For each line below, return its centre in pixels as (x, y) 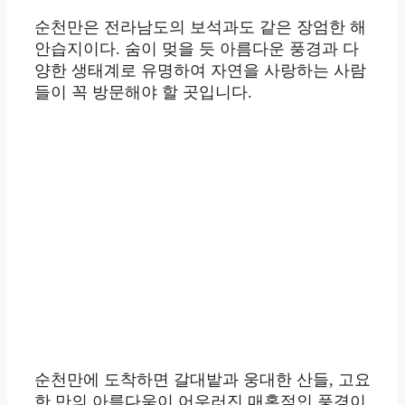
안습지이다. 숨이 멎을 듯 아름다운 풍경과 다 (197, 49)
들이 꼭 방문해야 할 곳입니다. (143, 93)
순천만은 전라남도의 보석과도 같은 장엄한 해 (200, 28)
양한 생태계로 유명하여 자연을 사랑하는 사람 (200, 71)
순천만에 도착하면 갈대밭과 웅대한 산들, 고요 (202, 380)
